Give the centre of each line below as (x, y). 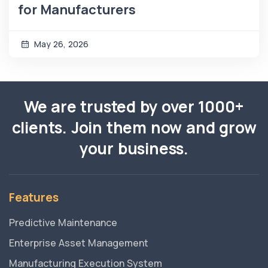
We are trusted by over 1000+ (134, 107)
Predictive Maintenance (63, 223)
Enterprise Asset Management (79, 243)
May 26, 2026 (60, 44)
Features (34, 198)
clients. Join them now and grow (134, 128)
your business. (134, 149)
